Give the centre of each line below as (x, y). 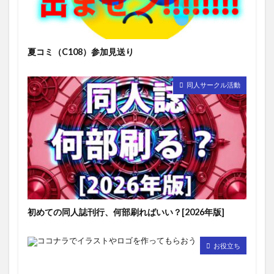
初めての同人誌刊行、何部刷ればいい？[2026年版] (126, 212)
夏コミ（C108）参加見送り (81, 51)
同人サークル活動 (213, 85)
